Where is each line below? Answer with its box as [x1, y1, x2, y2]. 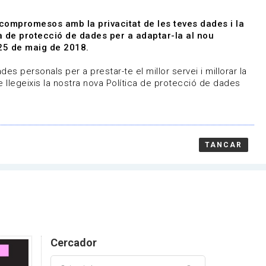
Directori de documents [91, 5, 185, 15]
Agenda [45, 5, 78, 15]
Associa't [145, 41, 188, 53]
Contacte [64, 43, 100, 55]
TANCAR [204, 140, 242, 149]
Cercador [50, 236, 97, 249]
